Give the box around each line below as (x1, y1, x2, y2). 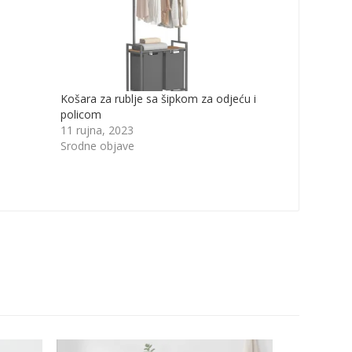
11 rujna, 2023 (60, 122, 134, 137)
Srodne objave (60, 137, 134, 153)
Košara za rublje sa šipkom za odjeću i (60, 90, 256, 106)
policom (60, 106, 101, 122)
